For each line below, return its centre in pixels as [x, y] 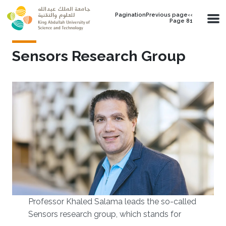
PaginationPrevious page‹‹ [154, 15]
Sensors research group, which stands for [105, 214]
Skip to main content [42, 6]
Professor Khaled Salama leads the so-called [112, 202]
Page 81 [181, 21]
